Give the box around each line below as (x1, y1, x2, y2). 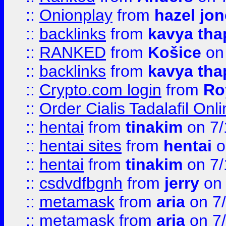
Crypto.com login (39, 81, 161, 99)
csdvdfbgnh (39, 174, 123, 192)
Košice (148, 43, 201, 62)
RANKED (39, 43, 106, 62)
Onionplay (39, 6, 112, 24)
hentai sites (39, 137, 122, 155)
